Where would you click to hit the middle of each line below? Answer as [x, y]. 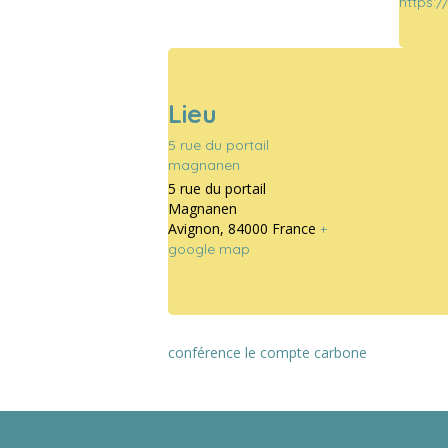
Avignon [194, 228]
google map [209, 248]
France [294, 228]
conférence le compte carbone [267, 352]
